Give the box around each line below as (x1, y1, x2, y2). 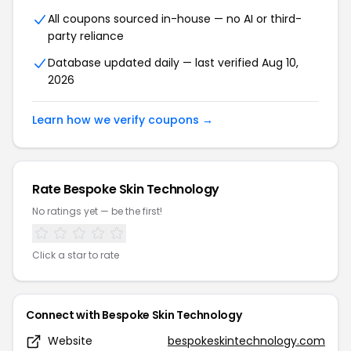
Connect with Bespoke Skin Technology (26, 307, 242, 323)
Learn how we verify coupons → (32, 112, 213, 128)
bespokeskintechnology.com (168, 333, 325, 349)
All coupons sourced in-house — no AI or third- (48, 11, 302, 27)
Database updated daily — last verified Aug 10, (48, 55, 299, 71)
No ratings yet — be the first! (32, 204, 162, 218)
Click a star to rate (32, 248, 119, 262)
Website (48, 333, 92, 349)
